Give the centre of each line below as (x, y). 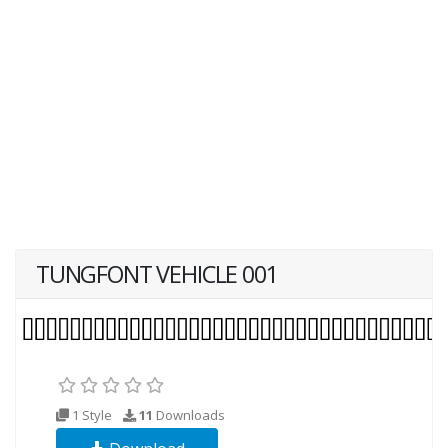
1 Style (92, 415)
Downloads (189, 415)
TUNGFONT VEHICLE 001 (157, 274)
